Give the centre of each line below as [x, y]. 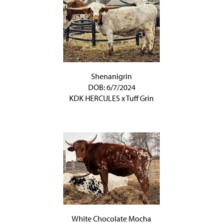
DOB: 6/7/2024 [111, 87]
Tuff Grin [140, 98]
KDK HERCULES [95, 98]
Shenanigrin [111, 76]
